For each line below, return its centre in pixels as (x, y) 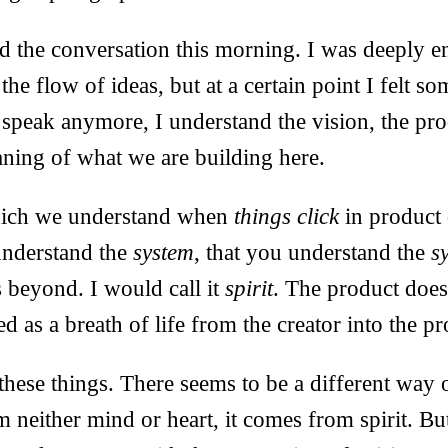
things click (286, 216)
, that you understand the (312, 252)
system (163, 252)
